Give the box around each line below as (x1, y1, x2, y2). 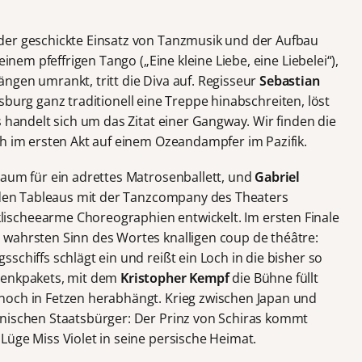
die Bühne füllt (229, 268, 319, 287)
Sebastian (259, 71, 320, 90)
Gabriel (255, 167, 301, 186)
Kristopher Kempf (120, 268, 229, 287)
